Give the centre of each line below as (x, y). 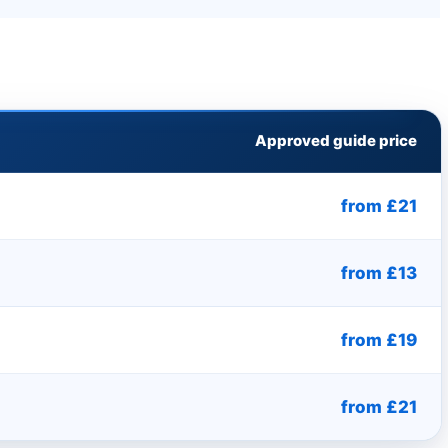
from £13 (379, 272)
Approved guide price (336, 140)
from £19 (379, 339)
